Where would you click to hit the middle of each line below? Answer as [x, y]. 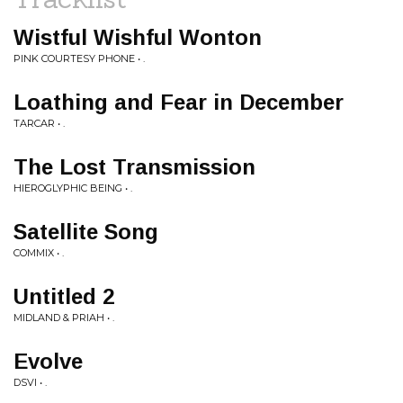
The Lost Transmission [134, 167]
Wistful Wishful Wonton [138, 37]
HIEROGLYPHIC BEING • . [73, 188]
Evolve [48, 361]
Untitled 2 [64, 296]
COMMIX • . [39, 253]
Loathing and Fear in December [179, 102]
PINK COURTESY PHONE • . [79, 58]
